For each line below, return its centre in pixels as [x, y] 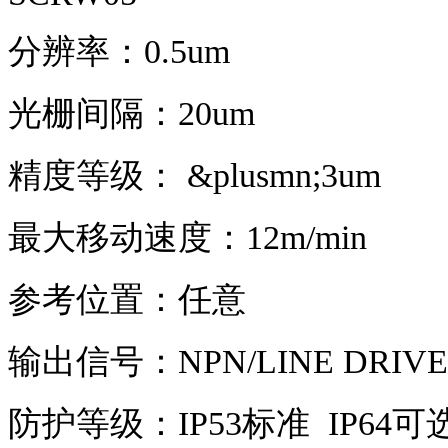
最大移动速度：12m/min [187, 238]
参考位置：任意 [127, 300]
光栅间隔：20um [136, 114]
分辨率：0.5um [123, 52]
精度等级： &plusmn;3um [199, 176]
